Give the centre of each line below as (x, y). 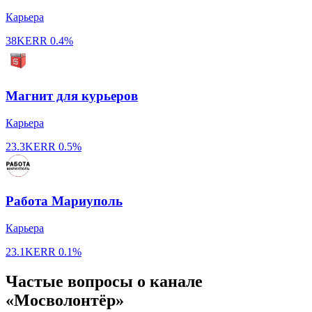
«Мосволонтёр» (65, 300)
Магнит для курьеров (72, 95)
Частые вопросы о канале (104, 281)
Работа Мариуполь (64, 201)
